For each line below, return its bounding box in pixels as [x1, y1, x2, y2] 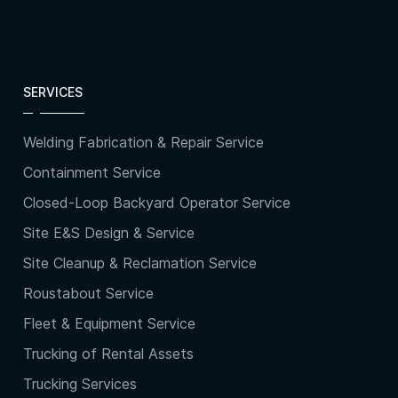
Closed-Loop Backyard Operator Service [23, 194, 291, 212]
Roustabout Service [23, 284, 154, 303]
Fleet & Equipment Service [23, 314, 195, 333]
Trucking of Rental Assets [23, 345, 194, 363]
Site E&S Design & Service [23, 224, 195, 243]
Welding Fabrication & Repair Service [23, 133, 264, 152]
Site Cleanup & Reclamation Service [23, 254, 257, 273]
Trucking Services [23, 375, 137, 394]
